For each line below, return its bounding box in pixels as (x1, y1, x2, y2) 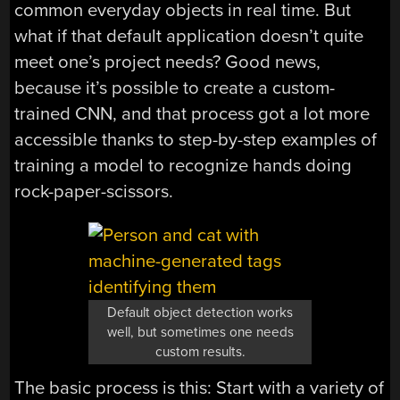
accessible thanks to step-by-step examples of (14, 128, 378, 151)
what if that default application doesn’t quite (14, 24, 364, 47)
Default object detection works (107, 304, 293, 321)
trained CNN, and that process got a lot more (14, 102, 371, 125)
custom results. (154, 344, 246, 361)
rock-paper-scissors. (14, 179, 174, 203)
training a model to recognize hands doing (14, 154, 353, 177)
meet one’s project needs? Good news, (14, 50, 321, 73)
